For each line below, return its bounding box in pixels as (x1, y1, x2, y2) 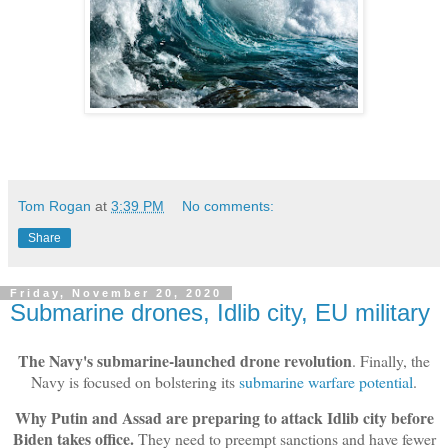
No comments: (182, 197, 275, 214)
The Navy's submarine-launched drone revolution (18, 348, 352, 372)
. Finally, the (352, 349, 430, 371)
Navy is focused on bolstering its (31, 370, 239, 392)
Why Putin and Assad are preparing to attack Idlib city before (14, 406, 434, 430)
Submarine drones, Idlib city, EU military (10, 298, 430, 326)
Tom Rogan (18, 197, 91, 214)
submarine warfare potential (239, 370, 413, 392)
